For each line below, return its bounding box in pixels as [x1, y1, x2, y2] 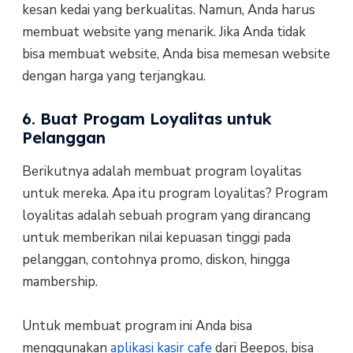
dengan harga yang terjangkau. [21, 66, 206, 85]
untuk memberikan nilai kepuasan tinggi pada [21, 229, 291, 247]
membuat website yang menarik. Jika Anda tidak [21, 22, 306, 41]
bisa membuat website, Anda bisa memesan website [21, 44, 330, 63]
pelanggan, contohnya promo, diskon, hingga [21, 251, 290, 269]
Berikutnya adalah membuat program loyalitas [21, 162, 302, 181]
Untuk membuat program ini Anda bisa [21, 317, 252, 336]
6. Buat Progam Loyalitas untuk [21, 109, 272, 129]
